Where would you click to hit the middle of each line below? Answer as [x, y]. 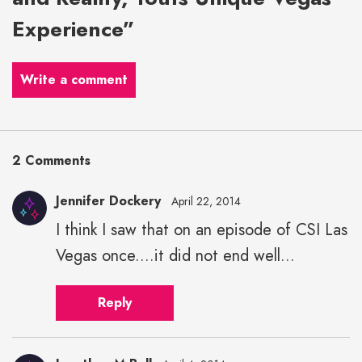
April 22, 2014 [206, 202]
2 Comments [51, 161]
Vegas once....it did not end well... [175, 256]
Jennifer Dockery [108, 201]
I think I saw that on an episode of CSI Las [202, 230]
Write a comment [74, 80]
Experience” [74, 29]
